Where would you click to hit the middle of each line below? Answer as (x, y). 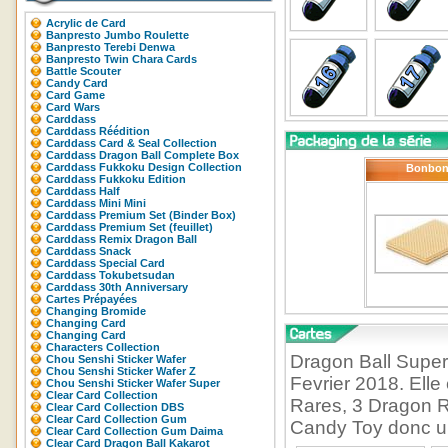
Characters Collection (103, 347)
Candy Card (77, 83)
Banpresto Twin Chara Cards (121, 59)
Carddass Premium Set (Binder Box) (141, 215)
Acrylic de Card (86, 23)
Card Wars (73, 107)
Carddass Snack (88, 251)
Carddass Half (83, 191)
